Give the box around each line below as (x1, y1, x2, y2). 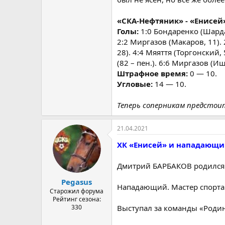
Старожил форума (50, 186, 103, 195)
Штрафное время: (117, 68, 190, 78)
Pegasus (61, 176, 92, 187)
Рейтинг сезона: (52, 194, 101, 203)
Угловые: (117, 79, 155, 89)
